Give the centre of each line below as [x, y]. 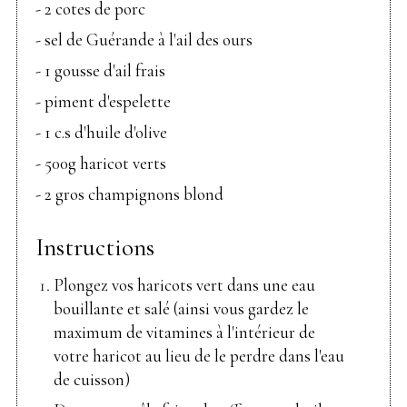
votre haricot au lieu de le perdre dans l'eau [199, 356]
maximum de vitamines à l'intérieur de [184, 333]
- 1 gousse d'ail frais [100, 70]
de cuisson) [92, 380]
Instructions [95, 248]
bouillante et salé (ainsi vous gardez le [181, 309]
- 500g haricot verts [101, 163]
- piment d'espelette [103, 101]
